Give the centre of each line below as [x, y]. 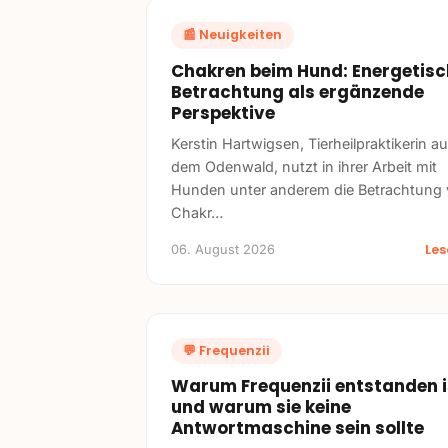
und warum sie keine [261, 406]
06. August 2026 [223, 249]
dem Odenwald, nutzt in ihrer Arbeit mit [304, 166]
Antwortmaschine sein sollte [297, 427]
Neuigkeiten [240, 35]
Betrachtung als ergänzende [297, 91]
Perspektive [223, 112]
